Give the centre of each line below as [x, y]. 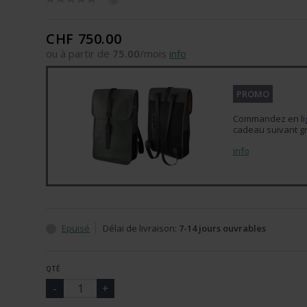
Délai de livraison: [141, 228]
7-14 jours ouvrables [223, 228]
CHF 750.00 [84, 39]
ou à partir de [79, 53]
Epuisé [76, 228]
